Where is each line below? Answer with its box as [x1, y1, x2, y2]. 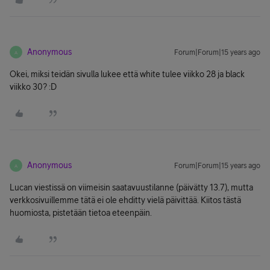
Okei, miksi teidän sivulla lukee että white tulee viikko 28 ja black [10, 69, 245, 79]
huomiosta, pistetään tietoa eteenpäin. [10, 208, 152, 218]
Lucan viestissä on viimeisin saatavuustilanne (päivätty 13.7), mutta [10, 183, 253, 192]
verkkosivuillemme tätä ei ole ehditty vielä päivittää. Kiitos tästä [10, 195, 241, 205]
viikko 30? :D [10, 82, 57, 92]
